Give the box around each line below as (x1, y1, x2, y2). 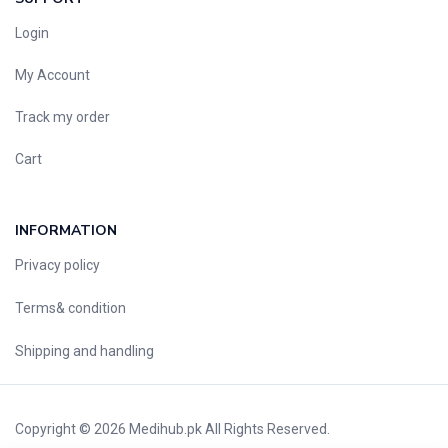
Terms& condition (15, 299, 126, 316)
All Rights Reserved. (202, 420, 330, 437)
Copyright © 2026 (15, 420, 129, 437)
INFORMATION (15, 220, 117, 240)
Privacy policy (15, 256, 100, 273)
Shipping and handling (15, 342, 154, 359)
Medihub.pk (129, 420, 202, 437)
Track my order (15, 108, 110, 125)
